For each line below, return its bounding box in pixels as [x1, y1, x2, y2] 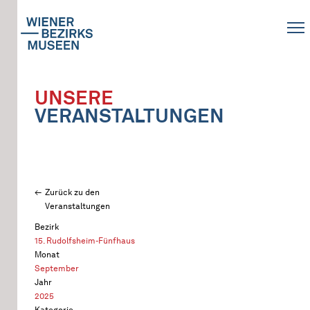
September [35, 263, 79, 273]
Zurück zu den [45, 187, 100, 197]
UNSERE [35, 86, 113, 109]
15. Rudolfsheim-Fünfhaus [35, 235, 135, 246]
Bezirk [35, 221, 59, 232]
